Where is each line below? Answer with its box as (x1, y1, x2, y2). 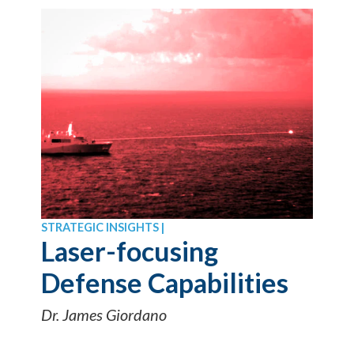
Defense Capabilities (41, 266, 289, 299)
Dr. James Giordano (41, 305, 168, 325)
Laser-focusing (41, 235, 219, 268)
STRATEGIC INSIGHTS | (41, 220, 165, 235)
